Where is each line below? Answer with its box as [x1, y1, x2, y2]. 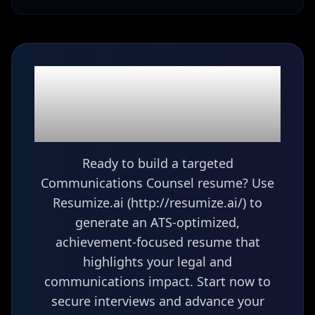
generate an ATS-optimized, [75, 214, 240, 231]
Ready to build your [54, 64, 261, 93]
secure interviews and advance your [51, 292, 264, 309]
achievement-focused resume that [55, 233, 260, 250]
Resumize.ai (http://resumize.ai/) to [53, 194, 262, 211]
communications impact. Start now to [44, 273, 271, 290]
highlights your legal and [83, 253, 232, 270]
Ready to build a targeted [82, 155, 233, 172]
